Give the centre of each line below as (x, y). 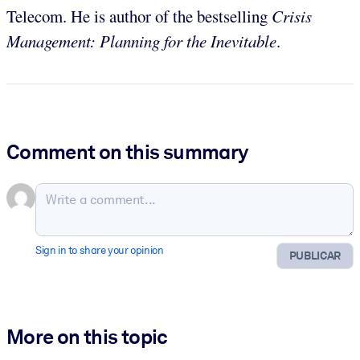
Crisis (292, 16)
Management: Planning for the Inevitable (141, 41)
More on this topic (87, 337)
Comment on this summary (127, 151)
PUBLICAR (315, 256)
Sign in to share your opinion (100, 250)
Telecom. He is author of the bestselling (139, 16)
